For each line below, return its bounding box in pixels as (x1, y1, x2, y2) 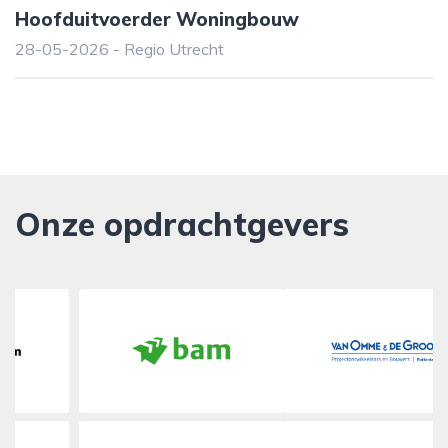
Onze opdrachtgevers (15, 204, 349, 245)
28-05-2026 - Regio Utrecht (15, 39, 224, 60)
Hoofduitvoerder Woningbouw (15, 7, 299, 32)
